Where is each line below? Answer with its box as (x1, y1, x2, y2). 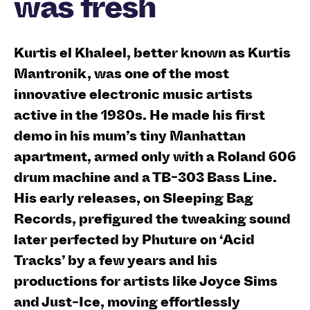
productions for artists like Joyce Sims (14, 271, 277, 291)
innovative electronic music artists (14, 84, 253, 104)
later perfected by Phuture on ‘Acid (14, 230, 255, 250)
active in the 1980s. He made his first (14, 105, 265, 125)
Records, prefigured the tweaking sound (14, 209, 291, 229)
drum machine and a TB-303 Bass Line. (14, 167, 277, 188)
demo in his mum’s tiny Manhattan (14, 126, 246, 146)
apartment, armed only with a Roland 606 (14, 147, 296, 167)
